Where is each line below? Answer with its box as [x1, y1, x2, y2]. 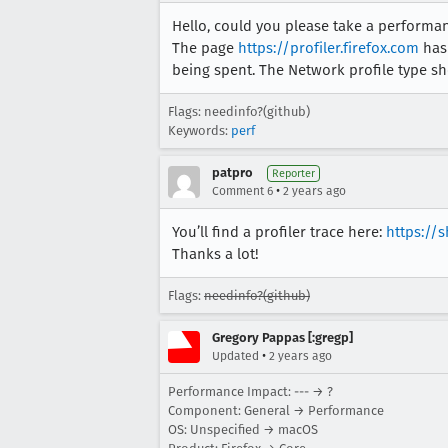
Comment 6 [212, 183, 273, 198]
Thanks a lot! [172, 244, 259, 263]
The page [172, 38, 238, 57]
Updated [212, 348, 259, 363]
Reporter [272, 166, 315, 180]
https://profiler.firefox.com [238, 38, 419, 57]
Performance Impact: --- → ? [168, 383, 333, 399]
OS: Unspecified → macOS [168, 421, 318, 437]
